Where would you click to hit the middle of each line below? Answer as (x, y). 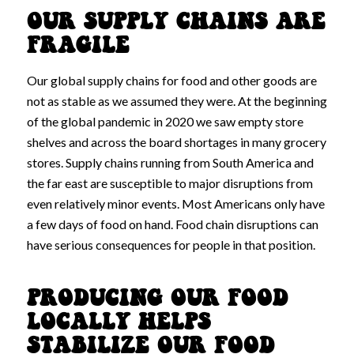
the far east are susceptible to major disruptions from (169, 183)
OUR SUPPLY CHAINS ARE (176, 24)
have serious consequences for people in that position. (171, 244)
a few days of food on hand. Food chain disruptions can (172, 224)
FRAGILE (78, 47)
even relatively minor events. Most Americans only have (175, 203)
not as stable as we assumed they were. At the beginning (177, 100)
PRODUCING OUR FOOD (157, 299)
